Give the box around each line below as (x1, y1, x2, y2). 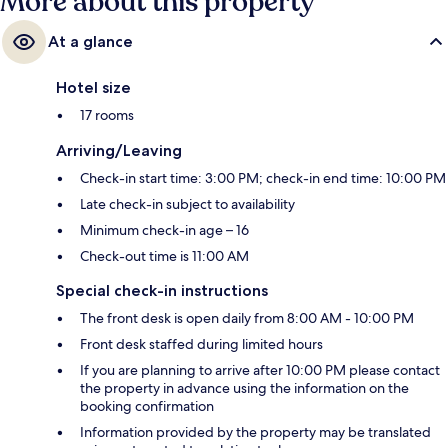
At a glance (48, 32, 133, 52)
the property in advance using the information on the (80, 379, 409, 398)
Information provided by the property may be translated (80, 423, 431, 442)
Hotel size (56, 78, 131, 98)
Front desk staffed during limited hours (80, 335, 323, 354)
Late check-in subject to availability (80, 195, 295, 214)
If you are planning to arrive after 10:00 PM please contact (80, 361, 440, 380)
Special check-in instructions (56, 281, 268, 301)
